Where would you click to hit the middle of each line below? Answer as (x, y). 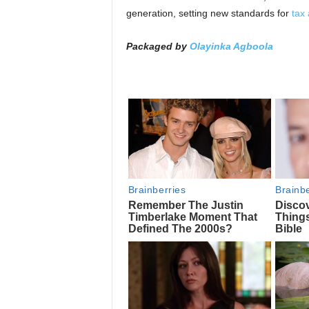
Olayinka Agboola (231, 46)
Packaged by (158, 46)
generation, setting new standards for (209, 13)
